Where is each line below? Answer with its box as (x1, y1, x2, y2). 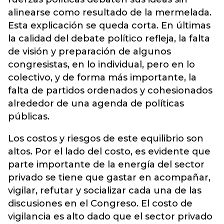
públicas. (8, 110, 49, 122)
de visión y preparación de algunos (8, 45, 171, 57)
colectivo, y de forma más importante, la (8, 71, 196, 83)
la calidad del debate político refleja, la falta (8, 32, 210, 44)
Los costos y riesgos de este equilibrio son (8, 132, 203, 144)
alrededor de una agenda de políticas (8, 97, 184, 109)
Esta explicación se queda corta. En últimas (8, 19, 210, 31)
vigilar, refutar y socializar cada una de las (8, 184, 201, 196)
